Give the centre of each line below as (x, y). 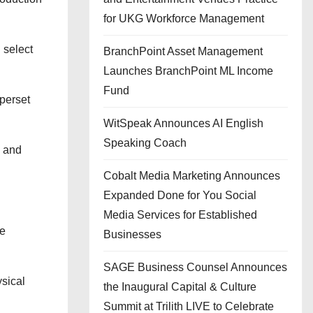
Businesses (132, 234)
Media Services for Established (180, 215)
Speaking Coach (145, 143)
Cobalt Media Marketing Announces (192, 176)
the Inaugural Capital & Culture (180, 287)
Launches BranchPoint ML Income (188, 71)
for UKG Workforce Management (184, 19)
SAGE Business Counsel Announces (195, 267)
